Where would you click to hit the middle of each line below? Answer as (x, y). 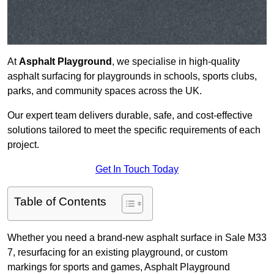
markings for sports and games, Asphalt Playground (119, 267)
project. (23, 145)
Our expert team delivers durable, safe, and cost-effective (130, 116)
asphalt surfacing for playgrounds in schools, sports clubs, (132, 76)
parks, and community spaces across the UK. (105, 91)
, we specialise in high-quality (176, 62)
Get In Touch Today (137, 169)
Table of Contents (60, 202)
